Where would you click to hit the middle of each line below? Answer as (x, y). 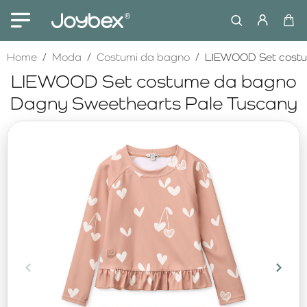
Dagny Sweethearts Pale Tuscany (153, 103)
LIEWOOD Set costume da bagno (153, 81)
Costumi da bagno (143, 57)
